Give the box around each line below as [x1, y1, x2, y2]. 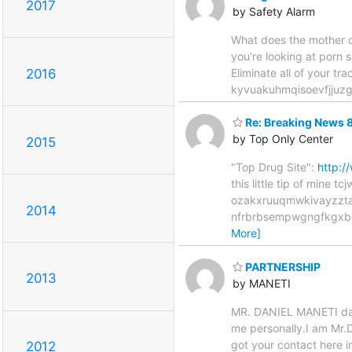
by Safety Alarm [233, 4, 315, 18]
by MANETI [233, 276, 291, 290]
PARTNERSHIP [243, 259, 321, 273]
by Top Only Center [233, 132, 333, 146]
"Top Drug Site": [231, 160, 317, 174]
